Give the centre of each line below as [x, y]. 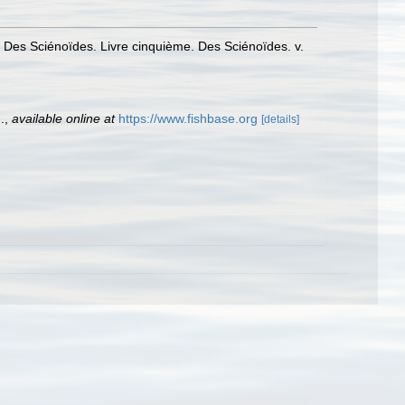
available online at [63, 118]
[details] [280, 119]
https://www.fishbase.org [188, 118]
